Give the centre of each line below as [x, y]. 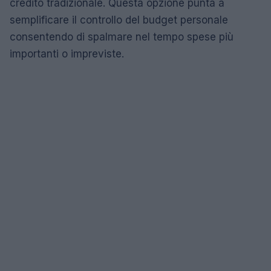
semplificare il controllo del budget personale [119, 20]
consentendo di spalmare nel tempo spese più [122, 37]
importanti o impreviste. [67, 54]
